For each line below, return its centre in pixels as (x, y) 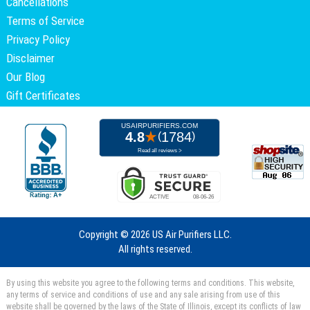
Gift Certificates (43, 96)
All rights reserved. (155, 249)
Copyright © (104, 235)
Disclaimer (30, 58)
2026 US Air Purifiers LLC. (181, 235)
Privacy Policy (38, 40)
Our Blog (26, 77)
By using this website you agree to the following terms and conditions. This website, (150, 283)
